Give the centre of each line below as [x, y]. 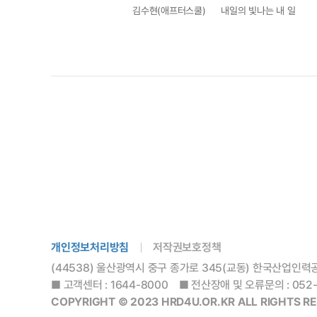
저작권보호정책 [187, 247]
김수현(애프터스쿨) [169, 11]
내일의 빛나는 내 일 [258, 11]
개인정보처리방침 [90, 247]
